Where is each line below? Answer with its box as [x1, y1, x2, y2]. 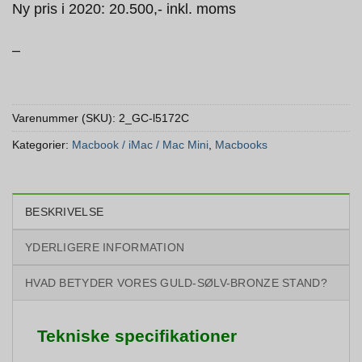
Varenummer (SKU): [12, 111, 119, 124]
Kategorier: [12, 137, 72, 151]
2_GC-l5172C [119, 111, 189, 124]
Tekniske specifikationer [37, 326, 237, 345]
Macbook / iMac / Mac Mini [72, 137, 208, 151]
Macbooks [215, 137, 267, 151]
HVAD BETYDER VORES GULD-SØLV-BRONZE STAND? [25, 276, 327, 289]
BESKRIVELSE [25, 204, 104, 218]
